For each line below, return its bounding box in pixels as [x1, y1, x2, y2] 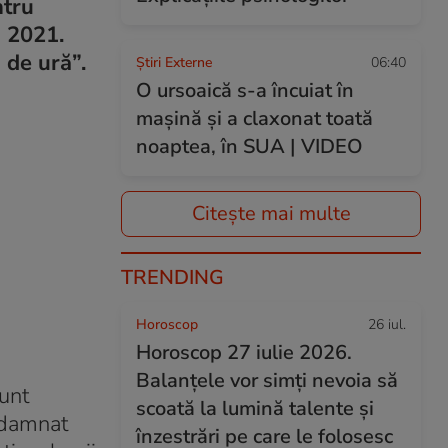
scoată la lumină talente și [136, 395, 374, 422]
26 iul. [368, 315, 406, 334]
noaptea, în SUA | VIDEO [136, 133, 363, 160]
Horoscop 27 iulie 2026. [136, 339, 352, 366]
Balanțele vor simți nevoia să [136, 367, 398, 394]
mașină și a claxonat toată [136, 105, 373, 132]
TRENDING [121, 264, 224, 291]
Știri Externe [136, 53, 212, 72]
